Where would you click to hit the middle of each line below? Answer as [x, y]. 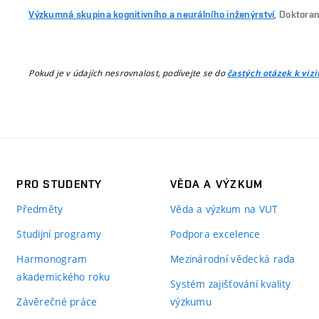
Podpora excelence [215, 234]
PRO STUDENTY [59, 184]
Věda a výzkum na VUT [224, 209]
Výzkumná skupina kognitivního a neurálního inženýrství [152, 14]
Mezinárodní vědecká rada [232, 259]
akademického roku [63, 277]
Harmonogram [52, 259]
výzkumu [190, 302]
